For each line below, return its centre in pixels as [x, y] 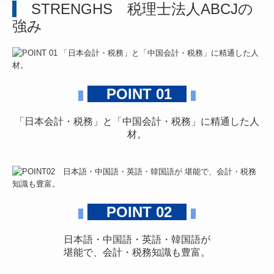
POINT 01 [137, 94]
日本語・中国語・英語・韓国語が [137, 240]
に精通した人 [230, 121]
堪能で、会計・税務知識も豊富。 [137, 253]
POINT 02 [137, 212]
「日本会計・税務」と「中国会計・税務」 [108, 121]
